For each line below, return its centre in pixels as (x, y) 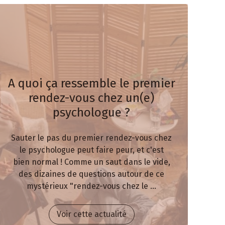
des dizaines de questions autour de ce (92, 174)
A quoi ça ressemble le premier (91, 84)
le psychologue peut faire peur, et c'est (91, 150)
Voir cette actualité (91, 214)
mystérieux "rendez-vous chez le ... (92, 186)
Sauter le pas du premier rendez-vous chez (92, 138)
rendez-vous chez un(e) (92, 98)
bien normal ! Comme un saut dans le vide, (91, 162)
